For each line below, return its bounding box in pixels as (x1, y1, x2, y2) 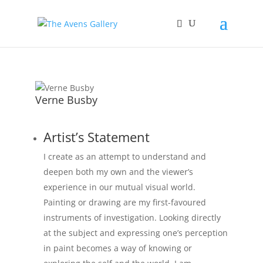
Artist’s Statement (43, 128, 150, 146)
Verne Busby (35, 93, 97, 107)
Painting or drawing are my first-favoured (43, 197, 206, 208)
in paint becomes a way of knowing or (43, 242, 192, 254)
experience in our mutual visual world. (43, 181, 195, 193)
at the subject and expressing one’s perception (43, 227, 228, 238)
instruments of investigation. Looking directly (43, 212, 221, 223)
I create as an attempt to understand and (43, 151, 206, 162)
